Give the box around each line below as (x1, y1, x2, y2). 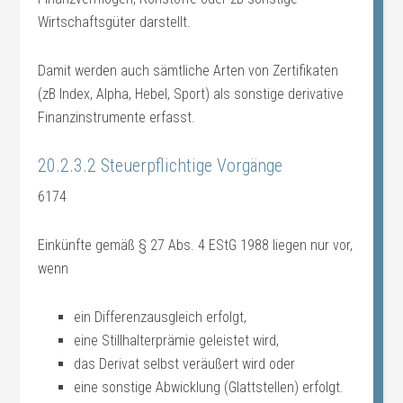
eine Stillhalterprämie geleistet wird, (74, 332, 280, 349)
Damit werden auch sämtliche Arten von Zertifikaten (38, 62, 339, 79)
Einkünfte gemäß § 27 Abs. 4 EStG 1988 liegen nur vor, (38, 237, 354, 254)
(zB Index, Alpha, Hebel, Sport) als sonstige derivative (38, 85, 345, 103)
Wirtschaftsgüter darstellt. (38, 13, 192, 31)
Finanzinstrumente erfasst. (38, 109, 196, 126)
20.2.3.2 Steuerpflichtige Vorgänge (38, 155, 283, 176)
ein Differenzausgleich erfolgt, (74, 309, 247, 326)
